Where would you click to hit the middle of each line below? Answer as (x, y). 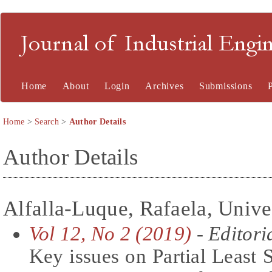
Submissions (226, 86)
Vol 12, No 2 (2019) (110, 233)
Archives (165, 86)
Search (47, 122)
